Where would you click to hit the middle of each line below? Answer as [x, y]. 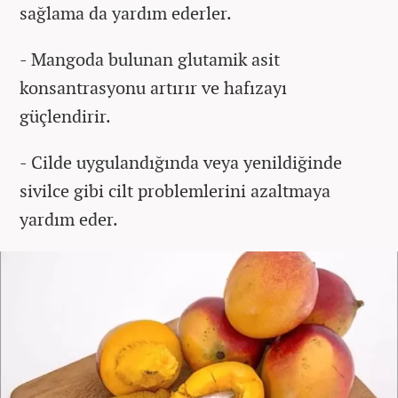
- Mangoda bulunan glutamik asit [150, 59]
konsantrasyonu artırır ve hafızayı [153, 87]
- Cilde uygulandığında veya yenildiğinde [181, 162]
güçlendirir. [65, 115]
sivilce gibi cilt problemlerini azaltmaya [175, 190]
